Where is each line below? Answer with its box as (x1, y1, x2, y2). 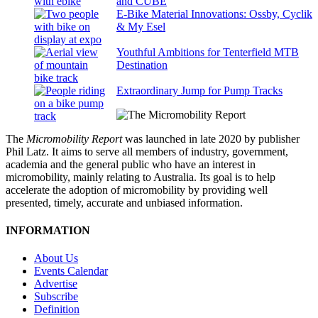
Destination (116, 58, 168, 71)
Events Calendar (34, 265, 108, 278)
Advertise (34, 278, 77, 290)
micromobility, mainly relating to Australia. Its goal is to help (6, 170, 275, 183)
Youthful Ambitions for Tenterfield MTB (116, 45, 299, 58)
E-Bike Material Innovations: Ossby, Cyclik (116, 7, 312, 20)
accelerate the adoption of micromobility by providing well (6, 183, 268, 196)
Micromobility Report (26, 132, 125, 145)
